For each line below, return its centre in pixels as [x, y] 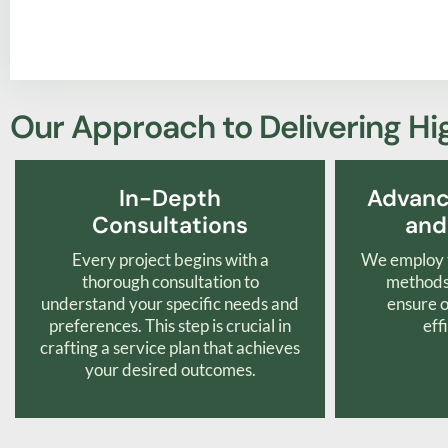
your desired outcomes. [170, 370]
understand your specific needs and [170, 304]
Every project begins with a [170, 260]
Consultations [170, 225]
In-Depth [170, 198]
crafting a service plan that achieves [170, 348]
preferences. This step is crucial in [170, 326]
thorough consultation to [170, 282]
